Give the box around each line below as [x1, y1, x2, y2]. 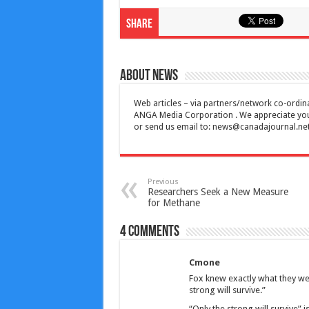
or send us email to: [133, 122, 212, 132]
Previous [147, 177, 179, 187]
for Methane [147, 197, 200, 209]
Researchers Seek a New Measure [147, 186, 288, 198]
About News [119, 68, 178, 85]
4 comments [119, 224, 179, 241]
